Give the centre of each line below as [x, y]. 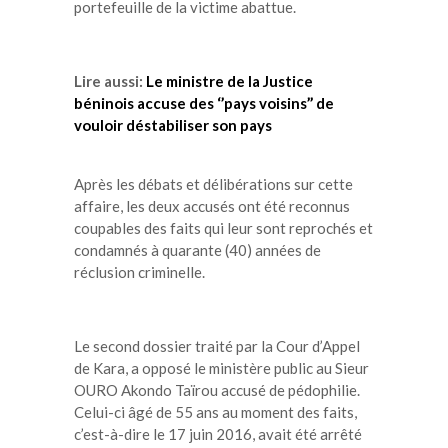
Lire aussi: [110, 80]
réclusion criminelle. [139, 271]
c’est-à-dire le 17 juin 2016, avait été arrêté [218, 433]
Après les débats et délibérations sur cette [213, 183]
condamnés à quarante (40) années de [197, 249]
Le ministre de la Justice [229, 80]
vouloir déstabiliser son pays [173, 124]
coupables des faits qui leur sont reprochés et [223, 227]
